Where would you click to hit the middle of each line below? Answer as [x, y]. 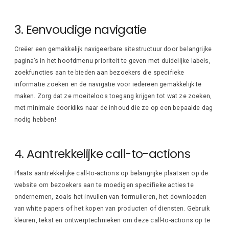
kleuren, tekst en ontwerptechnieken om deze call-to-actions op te [112, 221]
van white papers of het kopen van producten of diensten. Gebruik [112, 209]
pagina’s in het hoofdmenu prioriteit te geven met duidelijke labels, [112, 61]
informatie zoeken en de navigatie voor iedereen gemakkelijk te [108, 85]
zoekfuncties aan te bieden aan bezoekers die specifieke [99, 73]
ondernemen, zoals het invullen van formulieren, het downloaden [110, 197]
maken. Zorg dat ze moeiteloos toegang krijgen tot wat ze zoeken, [113, 96]
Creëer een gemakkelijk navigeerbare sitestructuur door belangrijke [113, 49]
